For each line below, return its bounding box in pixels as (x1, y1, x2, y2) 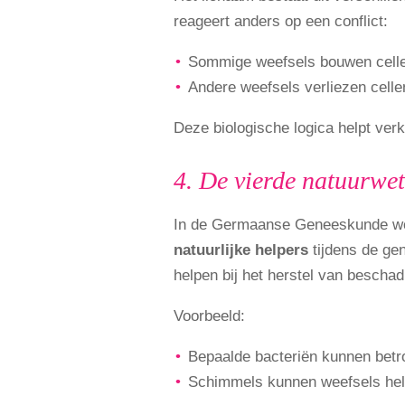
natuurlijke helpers (174, 241, 308, 259)
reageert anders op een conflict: (174, 12, 388, 30)
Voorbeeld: (174, 307, 245, 325)
